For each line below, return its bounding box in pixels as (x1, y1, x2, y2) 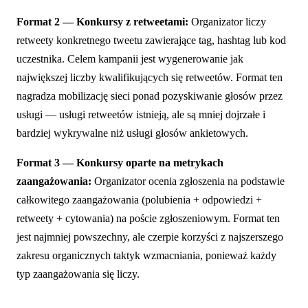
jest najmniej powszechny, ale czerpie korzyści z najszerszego (16, 230, 283, 243)
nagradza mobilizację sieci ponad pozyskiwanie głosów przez (16, 89, 283, 102)
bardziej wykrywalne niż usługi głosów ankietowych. (16, 126, 248, 139)
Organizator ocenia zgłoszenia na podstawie (91, 175, 285, 187)
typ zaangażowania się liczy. (16, 267, 140, 280)
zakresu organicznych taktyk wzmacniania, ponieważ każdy (16, 249, 276, 261)
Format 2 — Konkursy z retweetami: (16, 15, 188, 27)
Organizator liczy (188, 15, 266, 27)
